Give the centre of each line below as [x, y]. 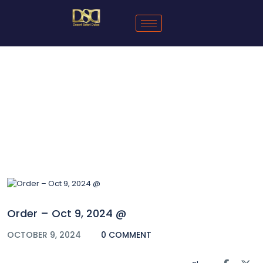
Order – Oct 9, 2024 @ [67, 213]
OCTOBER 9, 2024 [45, 235]
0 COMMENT [126, 235]
